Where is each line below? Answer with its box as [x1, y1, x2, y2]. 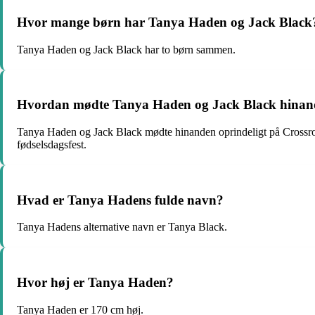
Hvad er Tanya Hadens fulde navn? [17, 192, 224, 207]
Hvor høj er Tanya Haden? [17, 275, 174, 290]
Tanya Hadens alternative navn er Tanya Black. [17, 221, 227, 233]
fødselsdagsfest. [17, 138, 86, 150]
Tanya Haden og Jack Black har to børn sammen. [17, 43, 236, 56]
